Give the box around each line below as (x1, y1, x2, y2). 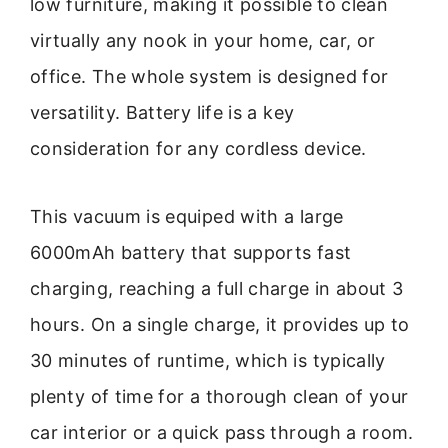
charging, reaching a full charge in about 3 (30, 277, 404, 299)
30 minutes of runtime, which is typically (30, 349, 386, 371)
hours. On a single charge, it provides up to (30, 313, 410, 335)
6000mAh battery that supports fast (30, 241, 352, 263)
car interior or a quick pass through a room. (30, 421, 414, 443)
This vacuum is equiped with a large (30, 205, 344, 227)
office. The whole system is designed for (30, 65, 389, 87)
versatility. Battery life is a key (30, 101, 295, 123)
